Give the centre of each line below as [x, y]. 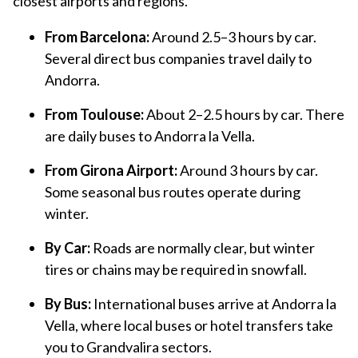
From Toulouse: [94, 115]
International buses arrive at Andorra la [214, 304]
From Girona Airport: [111, 171]
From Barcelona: [97, 37]
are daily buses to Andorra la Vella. [150, 136]
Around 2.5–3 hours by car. [233, 37]
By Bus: [68, 304]
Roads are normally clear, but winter [203, 248]
